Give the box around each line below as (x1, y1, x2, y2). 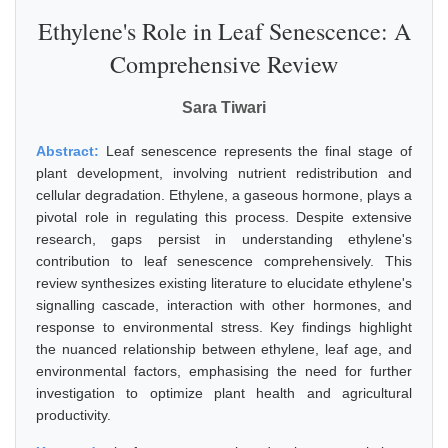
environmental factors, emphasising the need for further (36, 363, 412, 379)
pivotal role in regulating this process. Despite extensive (36, 209, 412, 225)
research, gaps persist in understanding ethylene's (36, 231, 412, 247)
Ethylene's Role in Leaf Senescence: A (37, 15, 411, 47)
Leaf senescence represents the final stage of (105, 143, 413, 159)
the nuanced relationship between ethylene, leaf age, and (36, 341, 412, 357)
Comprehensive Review (110, 48, 338, 80)
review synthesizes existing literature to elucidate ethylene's (36, 275, 412, 291)
